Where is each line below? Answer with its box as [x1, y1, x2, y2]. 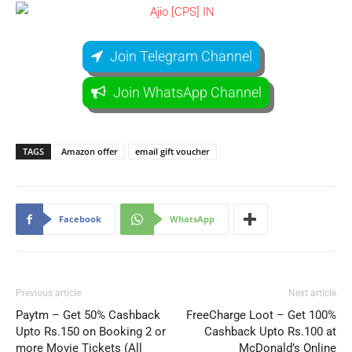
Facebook [59, 213, 101, 225]
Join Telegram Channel [110, 48, 252, 64]
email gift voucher [135, 145, 210, 157]
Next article [288, 288, 336, 299]
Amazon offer [61, 145, 118, 157]
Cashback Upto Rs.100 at [204, 324, 336, 339]
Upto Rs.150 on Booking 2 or [16, 324, 166, 339]
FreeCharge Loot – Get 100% [186, 308, 336, 322]
